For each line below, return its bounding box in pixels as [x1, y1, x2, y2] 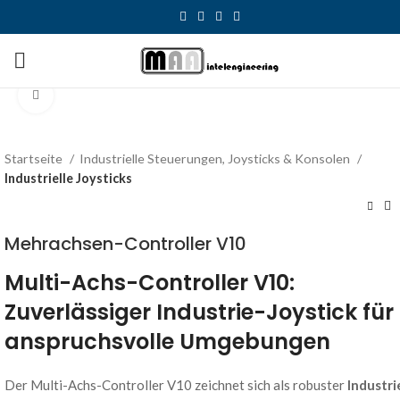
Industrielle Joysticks [4, 171, 132, 186]
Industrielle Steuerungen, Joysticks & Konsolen [79, 151, 353, 166]
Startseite [4, 151, 65, 166]
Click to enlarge [54, 88, 143, 103]
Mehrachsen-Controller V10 [4, 231, 246, 256]
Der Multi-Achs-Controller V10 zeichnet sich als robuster [4, 377, 347, 393]
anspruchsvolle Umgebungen [4, 327, 330, 356]
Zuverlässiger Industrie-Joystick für [4, 297, 394, 327]
